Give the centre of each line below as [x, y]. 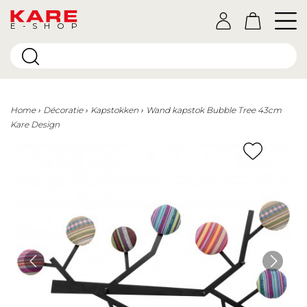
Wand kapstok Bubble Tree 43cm [214, 110]
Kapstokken [114, 110]
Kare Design [35, 124]
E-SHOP [44, 26]
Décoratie [63, 110]
